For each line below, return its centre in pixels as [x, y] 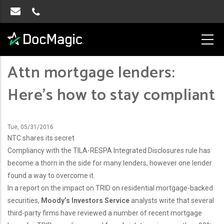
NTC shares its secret [41, 138]
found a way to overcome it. [51, 176]
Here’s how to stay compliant [111, 96]
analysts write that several [172, 201]
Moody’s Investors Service [85, 201]
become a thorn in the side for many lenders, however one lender [110, 163]
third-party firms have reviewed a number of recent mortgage [105, 213]
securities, [24, 201]
